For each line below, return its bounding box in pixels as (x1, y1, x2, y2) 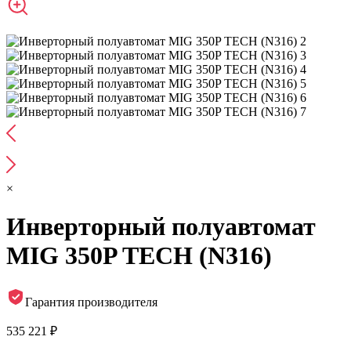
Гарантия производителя (25, 295, 157, 309)
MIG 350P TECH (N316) (6, 241, 272, 270)
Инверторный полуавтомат (6, 212, 316, 241)
